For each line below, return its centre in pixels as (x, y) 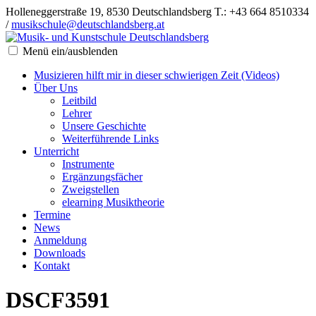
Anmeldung (60, 240)
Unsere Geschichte (104, 126)
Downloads (60, 253)
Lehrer (77, 113)
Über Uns (56, 88)
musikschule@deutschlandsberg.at (88, 24)
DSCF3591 (58, 300)
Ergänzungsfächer (102, 177)
